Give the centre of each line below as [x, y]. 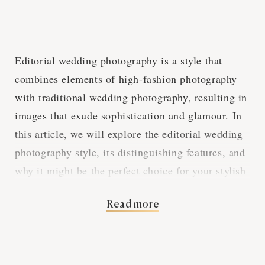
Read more [132, 204]
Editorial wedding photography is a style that [119, 60]
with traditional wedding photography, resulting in [131, 97]
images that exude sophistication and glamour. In [128, 115]
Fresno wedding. [53, 188]
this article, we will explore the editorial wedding [129, 133]
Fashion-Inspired [101, 237]
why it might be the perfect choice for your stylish [130, 170]
